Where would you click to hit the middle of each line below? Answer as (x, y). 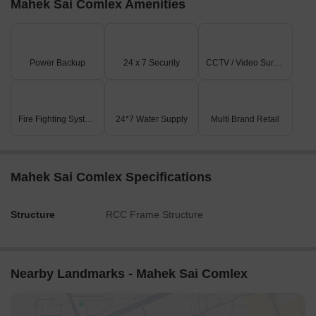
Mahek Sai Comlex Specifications (111, 177)
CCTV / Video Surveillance (278, 63)
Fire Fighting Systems (89, 119)
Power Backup (58, 63)
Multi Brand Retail (245, 119)
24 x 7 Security (151, 63)
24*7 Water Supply (151, 119)
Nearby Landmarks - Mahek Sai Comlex (129, 274)
